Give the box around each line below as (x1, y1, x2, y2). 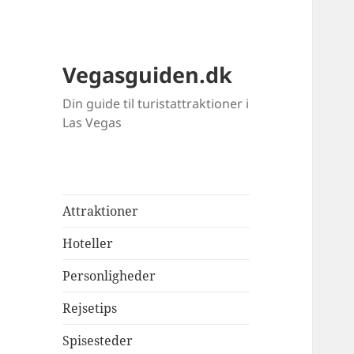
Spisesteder (62, 332, 134, 350)
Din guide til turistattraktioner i (62, 95, 250, 113)
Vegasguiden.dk (62, 60, 233, 90)
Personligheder (62, 267, 156, 285)
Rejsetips (62, 299, 118, 318)
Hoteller (62, 235, 114, 253)
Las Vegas (62, 114, 122, 132)
